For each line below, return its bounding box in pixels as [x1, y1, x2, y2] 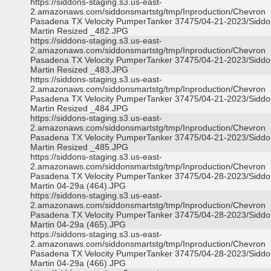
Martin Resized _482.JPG [30, 26, 128, 36]
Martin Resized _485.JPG [30, 142, 128, 152]
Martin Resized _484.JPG [30, 103, 128, 113]
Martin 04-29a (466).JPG [30, 258, 126, 268]
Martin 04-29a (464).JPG [30, 181, 126, 191]
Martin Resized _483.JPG [30, 65, 128, 74]
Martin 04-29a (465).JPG [30, 220, 126, 229]
